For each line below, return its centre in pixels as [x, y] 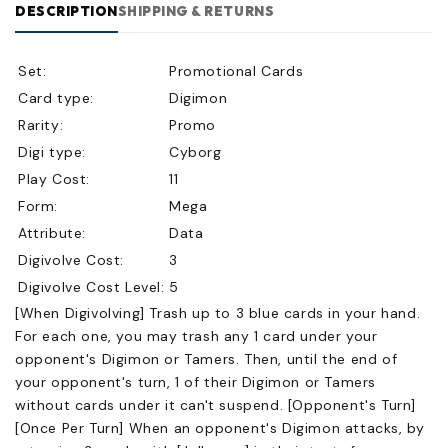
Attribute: [52, 233]
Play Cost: [54, 179]
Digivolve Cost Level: [91, 287]
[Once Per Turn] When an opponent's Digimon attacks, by [220, 428]
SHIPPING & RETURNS [196, 11]
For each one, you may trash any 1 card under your [196, 336]
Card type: [56, 98]
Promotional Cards [236, 71]
